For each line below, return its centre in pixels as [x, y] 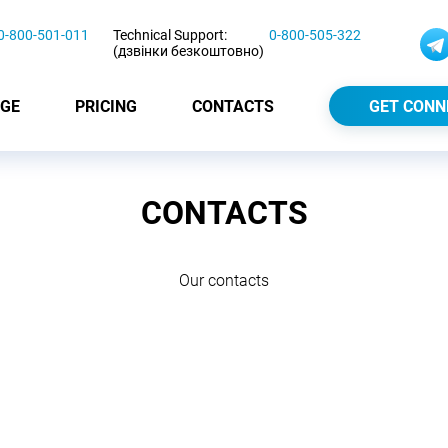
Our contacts [224, 280]
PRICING [106, 106]
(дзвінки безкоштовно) [188, 51]
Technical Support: [170, 35]
